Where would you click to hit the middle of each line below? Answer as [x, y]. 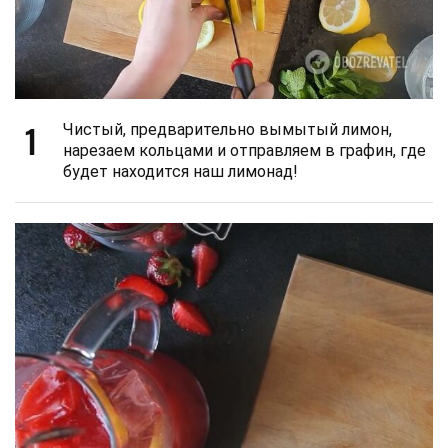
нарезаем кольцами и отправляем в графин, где [244, 151]
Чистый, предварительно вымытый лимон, [227, 130]
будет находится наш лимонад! [180, 172]
